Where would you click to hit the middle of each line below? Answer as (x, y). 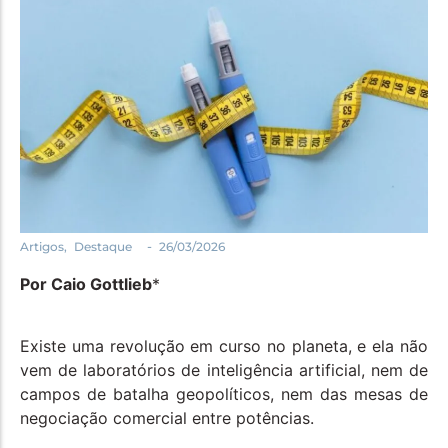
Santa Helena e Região (108, 45)
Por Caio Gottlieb (86, 283)
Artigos (42, 247)
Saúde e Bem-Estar (94, 81)
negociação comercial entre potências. (167, 418)
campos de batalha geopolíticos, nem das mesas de (224, 394)
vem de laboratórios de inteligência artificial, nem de (224, 370)
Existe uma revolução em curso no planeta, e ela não (224, 346)
